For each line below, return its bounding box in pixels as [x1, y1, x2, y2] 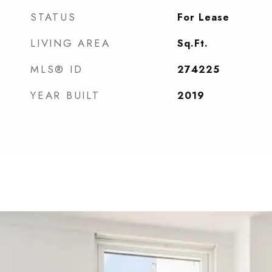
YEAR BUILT [30, 88, 100, 103]
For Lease [177, 10, 229, 24]
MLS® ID [30, 62, 83, 76]
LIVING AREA [30, 36, 110, 50]
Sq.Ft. [177, 36, 208, 50]
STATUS [30, 10, 76, 24]
